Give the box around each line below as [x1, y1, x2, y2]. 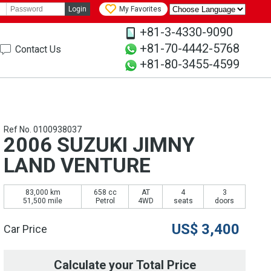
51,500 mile [23, 197, 62, 206]
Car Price [4, 223, 47, 236]
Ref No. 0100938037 [4, 125, 82, 135]
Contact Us [15, 44, 61, 55]
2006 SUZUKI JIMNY [4, 132, 195, 157]
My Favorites [119, 5, 162, 14]
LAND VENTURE [4, 153, 151, 178]
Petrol [95, 197, 115, 206]
